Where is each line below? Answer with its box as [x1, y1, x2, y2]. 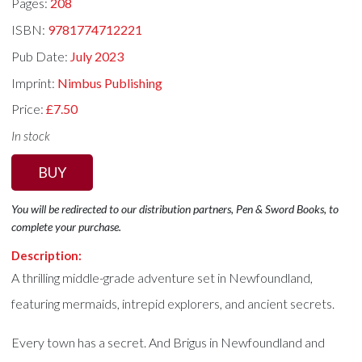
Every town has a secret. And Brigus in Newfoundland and [11, 335, 326, 350]
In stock [11, 128, 51, 144]
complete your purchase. [11, 220, 122, 234]
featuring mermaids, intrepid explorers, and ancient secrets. [11, 296, 335, 311]
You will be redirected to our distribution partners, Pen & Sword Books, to [11, 202, 339, 216]
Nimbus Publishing [57, 74, 163, 90]
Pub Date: [11, 48, 71, 64]
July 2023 [70, 48, 124, 64]
